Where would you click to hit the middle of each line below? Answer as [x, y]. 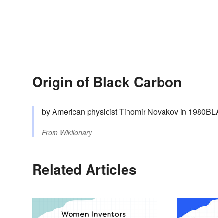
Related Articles [84, 169]
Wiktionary [76, 133]
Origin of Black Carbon [107, 82]
